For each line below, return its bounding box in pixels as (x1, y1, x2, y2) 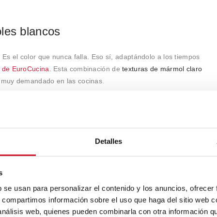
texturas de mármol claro (122, 65, 202, 73)
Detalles (94, 137, 123, 145)
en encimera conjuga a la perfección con (71, 101, 204, 109)
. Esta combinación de (49, 65, 123, 73)
